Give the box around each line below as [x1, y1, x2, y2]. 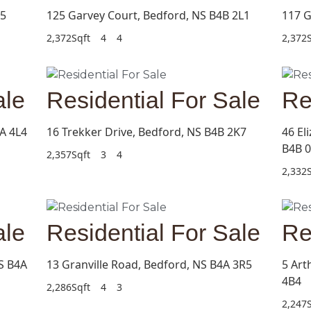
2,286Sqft [46, 280, 90, 294]
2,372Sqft [46, 31, 90, 44]
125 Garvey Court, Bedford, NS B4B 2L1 [46, 7, 250, 23]
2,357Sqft [46, 147, 90, 161]
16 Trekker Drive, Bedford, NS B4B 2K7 [46, 124, 246, 140]
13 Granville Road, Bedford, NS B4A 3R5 [46, 257, 252, 273]
